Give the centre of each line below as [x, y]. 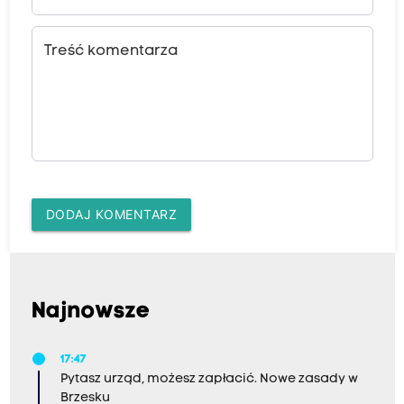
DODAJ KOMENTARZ [111, 214]
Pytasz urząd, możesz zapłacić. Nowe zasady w [209, 379]
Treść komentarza [110, 51]
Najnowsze [91, 312]
